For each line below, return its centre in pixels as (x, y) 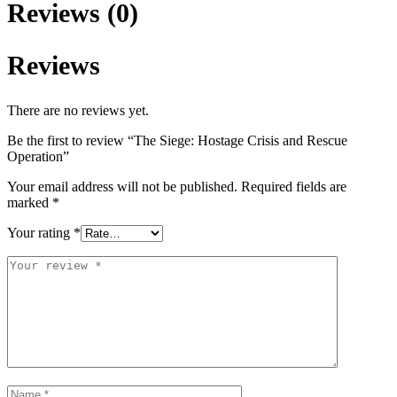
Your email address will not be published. (122, 186)
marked (30, 202)
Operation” (38, 156)
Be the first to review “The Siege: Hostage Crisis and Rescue (177, 140)
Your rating (40, 232)
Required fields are (294, 186)
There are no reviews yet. (78, 110)
